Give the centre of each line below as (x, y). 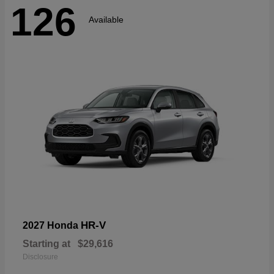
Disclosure (40, 257)
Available (106, 19)
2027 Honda (52, 225)
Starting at (46, 243)
